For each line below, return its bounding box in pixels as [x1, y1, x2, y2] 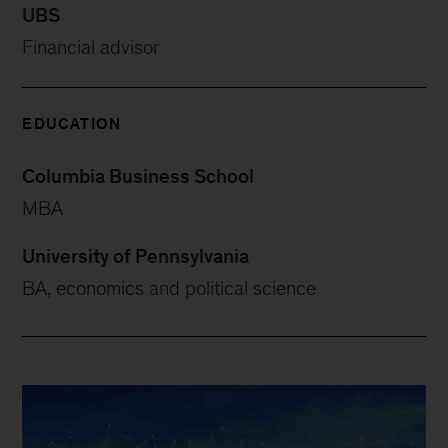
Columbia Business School [22, 165, 255, 188]
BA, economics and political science [22, 277, 317, 300]
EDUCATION [22, 115, 122, 133]
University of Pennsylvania [22, 245, 250, 268]
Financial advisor [22, 36, 161, 59]
